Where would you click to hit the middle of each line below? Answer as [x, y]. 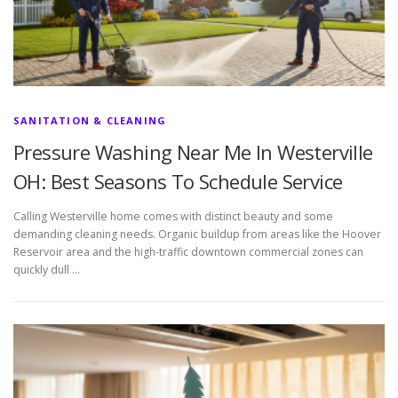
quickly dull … [47, 269]
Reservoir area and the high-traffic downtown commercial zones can [188, 251]
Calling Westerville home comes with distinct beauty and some [173, 216]
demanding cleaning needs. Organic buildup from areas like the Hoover [197, 234]
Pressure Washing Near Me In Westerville [193, 151]
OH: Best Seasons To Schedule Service [178, 181]
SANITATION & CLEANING [90, 120]
